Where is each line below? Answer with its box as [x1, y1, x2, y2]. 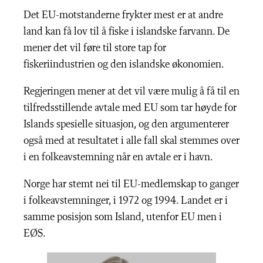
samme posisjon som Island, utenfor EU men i [23, 212, 222, 222]
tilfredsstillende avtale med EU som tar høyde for [23, 103, 237, 113]
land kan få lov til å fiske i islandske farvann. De [23, 26, 230, 37]
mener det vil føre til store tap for [23, 43, 166, 53]
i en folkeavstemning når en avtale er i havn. [23, 152, 213, 163]
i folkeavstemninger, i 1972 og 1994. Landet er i [23, 195, 228, 206]
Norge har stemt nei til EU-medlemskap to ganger [23, 179, 239, 190]
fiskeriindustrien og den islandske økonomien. [23, 59, 226, 70]
